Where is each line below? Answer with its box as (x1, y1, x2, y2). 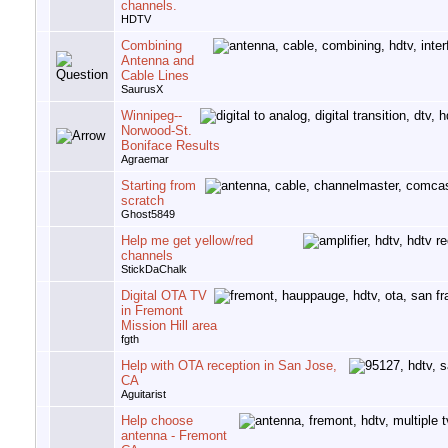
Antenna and (121, 53, 194, 69)
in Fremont (121, 303, 183, 319)
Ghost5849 (121, 208, 175, 221)
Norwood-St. (121, 123, 192, 139)
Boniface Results (121, 138, 220, 154)
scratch (121, 193, 164, 209)
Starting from (121, 178, 196, 194)
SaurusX (121, 83, 163, 96)
